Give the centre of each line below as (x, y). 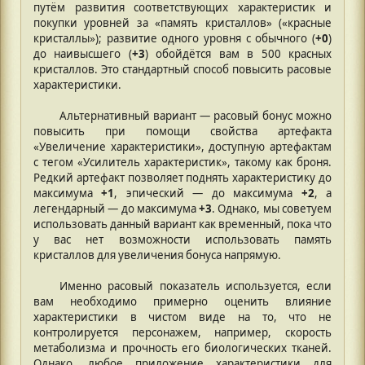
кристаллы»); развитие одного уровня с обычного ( (174, 38)
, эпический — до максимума (208, 193)
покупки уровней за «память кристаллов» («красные (182, 22)
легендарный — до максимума (117, 208)
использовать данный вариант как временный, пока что (182, 224)
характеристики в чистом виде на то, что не (182, 317)
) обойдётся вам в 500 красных (238, 53)
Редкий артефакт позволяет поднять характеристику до (182, 177)
